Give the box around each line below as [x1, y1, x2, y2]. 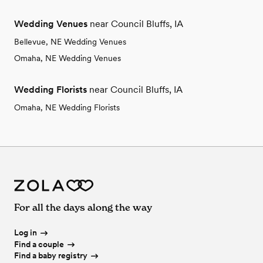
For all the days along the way [14, 201, 152, 214]
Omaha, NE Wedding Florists [14, 102, 120, 112]
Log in [14, 228, 37, 238]
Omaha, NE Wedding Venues [14, 53, 121, 63]
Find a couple [14, 239, 64, 249]
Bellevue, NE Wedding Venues [14, 36, 126, 46]
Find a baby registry [14, 251, 87, 261]
